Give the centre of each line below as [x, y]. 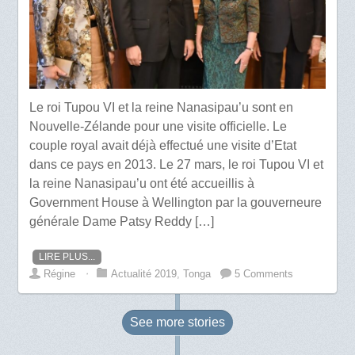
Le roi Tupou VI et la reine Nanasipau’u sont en [162, 107]
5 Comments [264, 273]
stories [206, 322]
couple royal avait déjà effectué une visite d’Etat [163, 145]
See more [159, 322]
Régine [60, 273]
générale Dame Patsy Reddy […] [122, 221]
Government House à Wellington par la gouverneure [176, 202]
